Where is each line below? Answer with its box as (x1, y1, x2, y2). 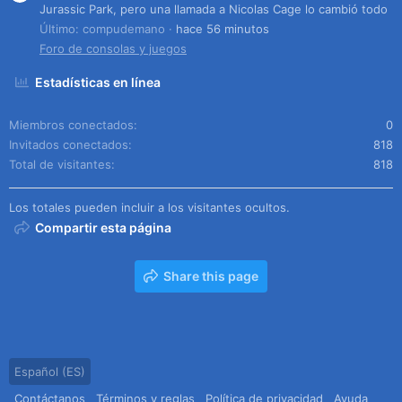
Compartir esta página (35, 219, 172, 235)
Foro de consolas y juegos (39, 40, 187, 56)
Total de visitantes (9, 156, 111, 171)
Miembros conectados (9, 117, 134, 132)
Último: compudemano (39, 21, 165, 36)
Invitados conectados (9, 136, 128, 152)
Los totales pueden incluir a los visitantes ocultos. (9, 199, 290, 214)
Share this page (163, 267, 259, 284)
